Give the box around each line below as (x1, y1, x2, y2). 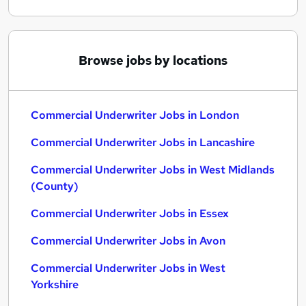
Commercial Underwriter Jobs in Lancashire (31, 135, 255, 150)
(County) (31, 179, 79, 193)
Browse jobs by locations (79, 53, 227, 68)
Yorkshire (31, 277, 79, 292)
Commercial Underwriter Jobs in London (31, 108, 239, 122)
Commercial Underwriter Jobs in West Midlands (31, 163, 275, 177)
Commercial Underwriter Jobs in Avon (31, 234, 225, 248)
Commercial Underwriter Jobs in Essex (31, 206, 229, 221)
